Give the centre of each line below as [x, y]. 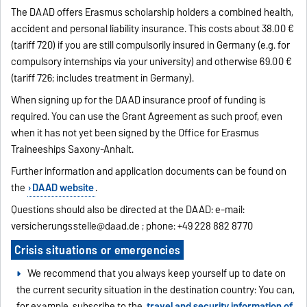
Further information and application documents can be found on [149, 172]
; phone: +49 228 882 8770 [197, 226]
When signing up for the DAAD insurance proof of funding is [139, 100]
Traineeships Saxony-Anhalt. [73, 150]
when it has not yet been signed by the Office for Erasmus [135, 133]
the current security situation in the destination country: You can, [156, 290]
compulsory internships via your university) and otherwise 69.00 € [152, 62]
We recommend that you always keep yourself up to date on [156, 274]
